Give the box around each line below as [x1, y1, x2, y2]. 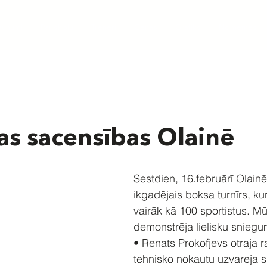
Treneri [91, 24, 116, 32]
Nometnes [218, 24, 257, 32]
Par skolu [40, 24, 73, 32]
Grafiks [175, 24, 201, 32]
